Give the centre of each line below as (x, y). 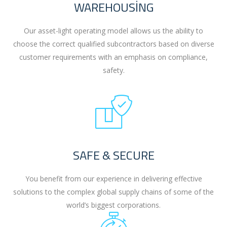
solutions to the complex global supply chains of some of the (113, 192)
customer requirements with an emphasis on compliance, (113, 57)
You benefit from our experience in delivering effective (113, 179)
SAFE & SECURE (113, 155)
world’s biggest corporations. (113, 205)
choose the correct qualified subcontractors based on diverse (113, 44)
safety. (113, 70)
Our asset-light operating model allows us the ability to (113, 31)
